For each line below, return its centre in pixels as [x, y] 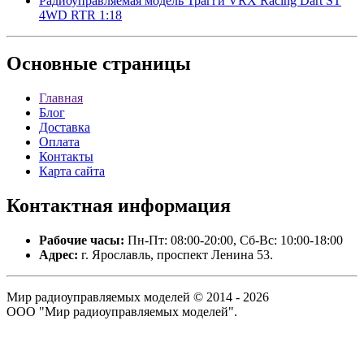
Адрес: [58, 255]
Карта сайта [72, 171]
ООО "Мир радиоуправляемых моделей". [122, 312]
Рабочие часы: [82, 240]
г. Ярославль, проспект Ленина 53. [175, 255]
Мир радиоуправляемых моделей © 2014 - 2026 [138, 297]
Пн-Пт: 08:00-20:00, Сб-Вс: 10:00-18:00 [234, 240]
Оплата [59, 142]
